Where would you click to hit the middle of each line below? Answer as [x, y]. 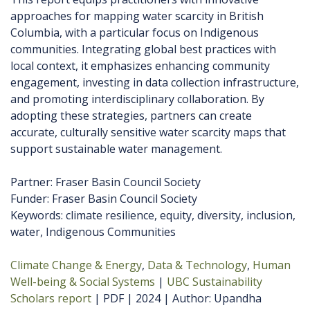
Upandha [236, 299]
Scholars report [51, 299]
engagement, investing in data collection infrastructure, [155, 83]
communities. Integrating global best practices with [143, 49]
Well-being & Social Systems [83, 282]
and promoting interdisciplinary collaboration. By [137, 99]
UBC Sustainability [215, 282]
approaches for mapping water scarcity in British [137, 16]
